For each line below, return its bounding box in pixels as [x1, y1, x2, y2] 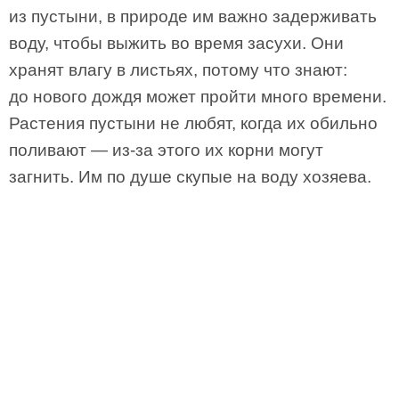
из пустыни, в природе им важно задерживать [9, 7, 377, 26]
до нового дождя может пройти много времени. [9, 87, 387, 106]
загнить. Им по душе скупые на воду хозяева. [9, 167, 371, 186]
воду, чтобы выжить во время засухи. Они [9, 34, 344, 53]
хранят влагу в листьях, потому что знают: [9, 61, 347, 79]
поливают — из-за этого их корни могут [9, 141, 323, 159]
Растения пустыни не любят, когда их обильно [9, 114, 378, 133]
